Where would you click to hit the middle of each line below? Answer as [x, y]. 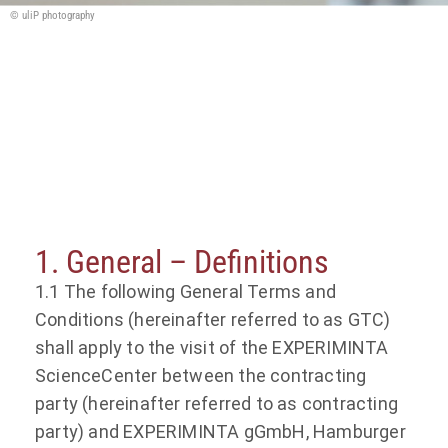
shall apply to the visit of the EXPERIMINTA [212, 347]
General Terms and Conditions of [174, 103]
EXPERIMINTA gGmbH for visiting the [193, 126]
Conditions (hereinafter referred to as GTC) [213, 319]
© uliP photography [52, 15]
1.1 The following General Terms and [185, 291]
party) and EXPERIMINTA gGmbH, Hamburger [220, 431]
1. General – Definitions [182, 261]
